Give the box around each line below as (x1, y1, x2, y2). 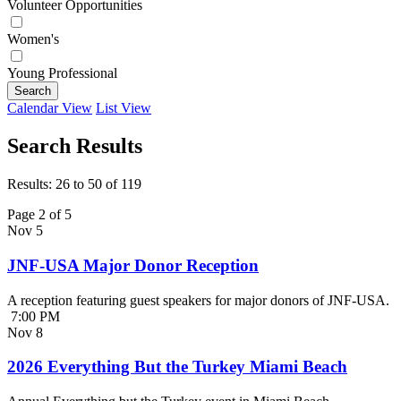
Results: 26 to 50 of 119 (7, 176, 141, 192)
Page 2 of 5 (7, 207, 72, 223)
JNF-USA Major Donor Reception (7, 255, 259, 275)
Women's (7, 31, 59, 47)
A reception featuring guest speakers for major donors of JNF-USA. (7, 292, 389, 308)
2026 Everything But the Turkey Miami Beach (7, 357, 347, 377)
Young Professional (7, 65, 117, 81)
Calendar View (7, 100, 92, 116)
